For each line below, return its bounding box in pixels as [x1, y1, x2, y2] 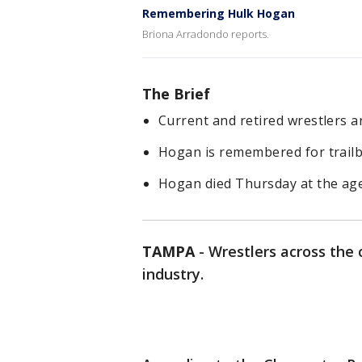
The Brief [142, 84, 210, 103]
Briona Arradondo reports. [142, 27, 269, 41]
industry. [142, 264, 204, 284]
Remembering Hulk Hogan [142, 6, 295, 21]
